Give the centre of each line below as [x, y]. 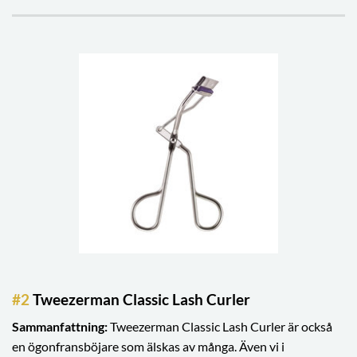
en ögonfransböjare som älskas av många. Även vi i [148, 347]
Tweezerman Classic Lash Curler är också [221, 327]
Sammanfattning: [61, 327]
